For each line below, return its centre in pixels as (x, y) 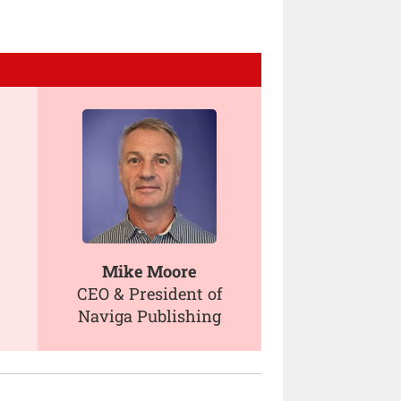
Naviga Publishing (149, 316)
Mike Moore (149, 271)
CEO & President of (149, 293)
